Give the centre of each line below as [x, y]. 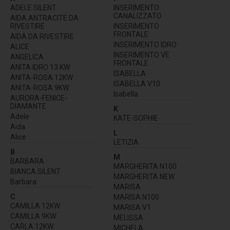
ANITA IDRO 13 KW [40, 68]
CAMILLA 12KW [35, 206]
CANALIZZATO [138, 16]
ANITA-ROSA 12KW [42, 78]
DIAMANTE [28, 107]
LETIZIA [126, 142]
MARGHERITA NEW [144, 177]
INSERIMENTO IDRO [145, 45]
